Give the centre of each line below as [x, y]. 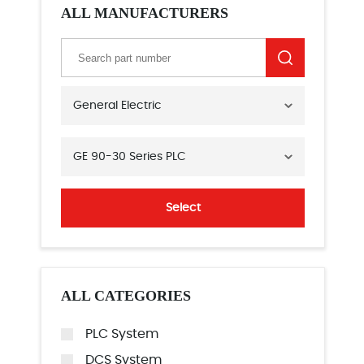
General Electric [117, 106]
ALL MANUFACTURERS [145, 13]
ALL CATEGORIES [126, 296]
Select [183, 208]
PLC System [122, 334]
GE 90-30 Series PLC [130, 157]
